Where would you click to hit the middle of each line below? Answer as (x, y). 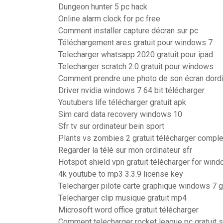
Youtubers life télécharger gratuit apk (122, 102)
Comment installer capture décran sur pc (128, 31)
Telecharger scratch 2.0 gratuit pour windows (136, 66)
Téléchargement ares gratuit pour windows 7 (135, 43)
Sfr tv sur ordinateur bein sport (111, 126)
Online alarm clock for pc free (109, 19)
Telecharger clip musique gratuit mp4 (122, 198)
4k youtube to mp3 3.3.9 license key (121, 174)
